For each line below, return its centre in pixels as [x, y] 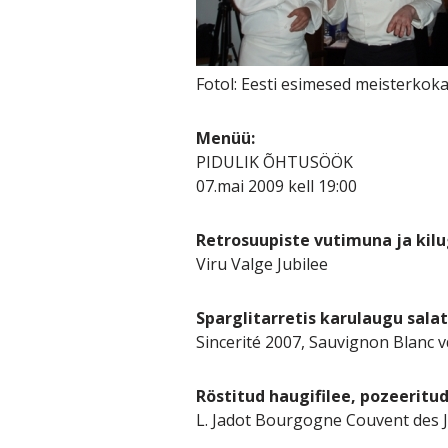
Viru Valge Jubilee [261, 263]
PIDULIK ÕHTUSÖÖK [274, 161]
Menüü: [225, 137]
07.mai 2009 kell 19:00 [276, 185]
